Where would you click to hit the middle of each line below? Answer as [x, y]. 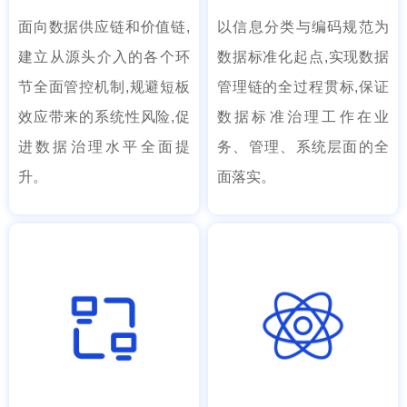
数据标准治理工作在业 [303, 117]
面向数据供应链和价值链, [104, 27]
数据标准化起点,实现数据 [303, 57]
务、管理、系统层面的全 [303, 147]
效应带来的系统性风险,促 [104, 117]
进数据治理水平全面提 [104, 147]
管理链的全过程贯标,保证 [303, 87]
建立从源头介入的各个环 [104, 57]
